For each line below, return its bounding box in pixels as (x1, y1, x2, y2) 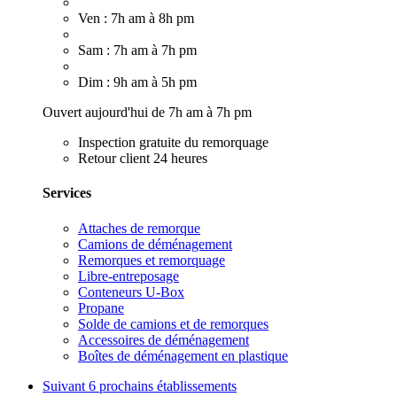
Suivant (43, 378, 89, 393)
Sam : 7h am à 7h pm (78, 43, 197, 58)
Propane (78, 300, 124, 315)
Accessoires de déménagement (78, 331, 249, 347)
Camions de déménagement (78, 236, 232, 252)
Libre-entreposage (78, 268, 179, 284)
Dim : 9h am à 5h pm (78, 74, 197, 90)
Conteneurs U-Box (78, 284, 184, 300)
